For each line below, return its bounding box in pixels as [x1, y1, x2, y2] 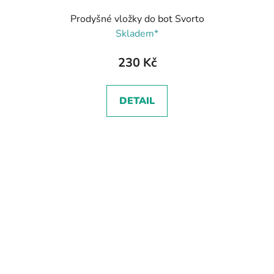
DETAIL [119, 94, 155, 108]
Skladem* [116, 26, 158, 40]
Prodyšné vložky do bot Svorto [70, 12, 204, 26]
